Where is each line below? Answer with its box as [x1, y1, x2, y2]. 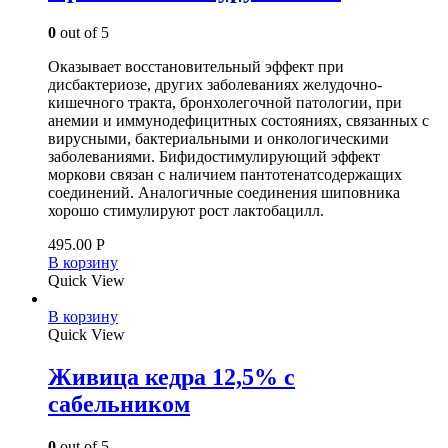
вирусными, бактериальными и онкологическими [48, 129, 389, 147]
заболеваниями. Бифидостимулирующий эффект [48, 147, 380, 165]
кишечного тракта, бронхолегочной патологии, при [48, 93, 402, 111]
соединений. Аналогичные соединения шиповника [48, 183, 400, 201]
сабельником [48, 390, 190, 417]
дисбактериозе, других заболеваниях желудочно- [48, 75, 382, 93]
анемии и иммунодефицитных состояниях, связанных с [48, 111, 429, 129]
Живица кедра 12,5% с [48, 363, 295, 390]
